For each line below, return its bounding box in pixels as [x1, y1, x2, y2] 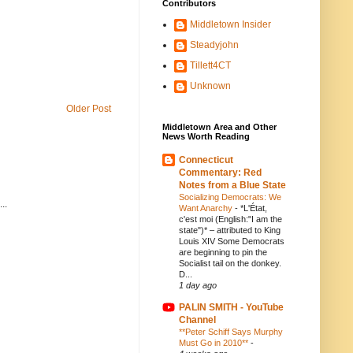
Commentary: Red [179, 167, 262, 178]
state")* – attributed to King [179, 225, 281, 235]
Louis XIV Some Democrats [179, 236, 284, 246]
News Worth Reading [162, 132, 250, 141]
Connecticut [179, 154, 233, 165]
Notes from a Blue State [179, 180, 286, 191]
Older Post [66, 103, 111, 115]
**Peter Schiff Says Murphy [179, 327, 283, 336]
